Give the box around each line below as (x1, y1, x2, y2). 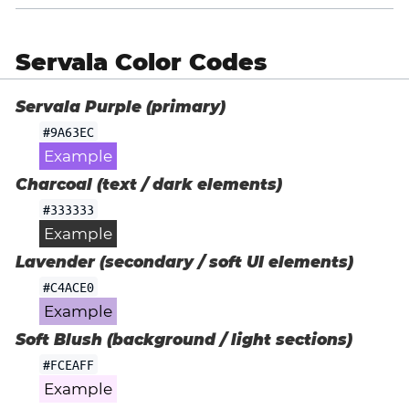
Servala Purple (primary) (16, 97, 225, 116)
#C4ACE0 (42, 278, 94, 296)
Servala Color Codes (16, 47, 267, 76)
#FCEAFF (42, 356, 94, 373)
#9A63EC (42, 122, 94, 140)
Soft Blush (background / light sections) (16, 330, 352, 350)
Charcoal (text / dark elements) (16, 174, 282, 194)
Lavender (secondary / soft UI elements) (16, 253, 353, 272)
